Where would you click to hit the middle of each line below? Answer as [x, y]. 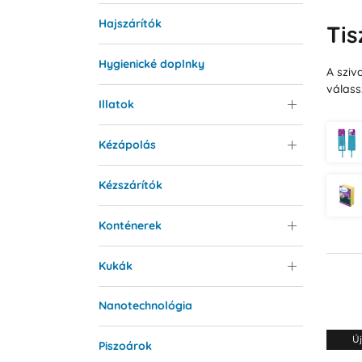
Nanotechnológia [145, 306]
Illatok [116, 104]
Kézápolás [127, 144]
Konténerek [130, 225]
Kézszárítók [130, 185]
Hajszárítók [130, 23]
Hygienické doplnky [151, 63]
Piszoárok [125, 346]
